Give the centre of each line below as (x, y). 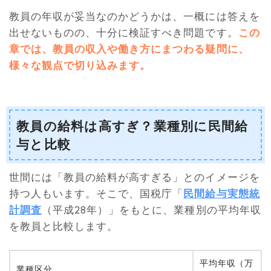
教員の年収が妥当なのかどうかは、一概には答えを (135, 16)
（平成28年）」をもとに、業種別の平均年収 (152, 210)
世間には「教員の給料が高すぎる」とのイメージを (135, 177)
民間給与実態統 (222, 194)
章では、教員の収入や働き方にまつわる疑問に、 (129, 48)
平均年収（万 (227, 263)
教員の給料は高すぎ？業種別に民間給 (132, 126)
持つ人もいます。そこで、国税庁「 (96, 194)
